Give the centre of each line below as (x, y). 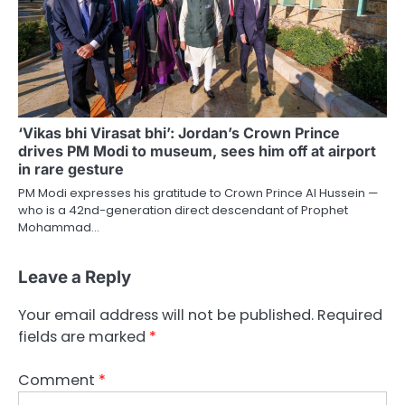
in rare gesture (71, 169)
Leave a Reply (75, 277)
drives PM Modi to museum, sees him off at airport (197, 151)
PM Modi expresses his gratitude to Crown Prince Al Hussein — (198, 193)
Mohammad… (59, 227)
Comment (58, 380)
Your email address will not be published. (166, 315)
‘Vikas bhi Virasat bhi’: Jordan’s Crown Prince (179, 132)
